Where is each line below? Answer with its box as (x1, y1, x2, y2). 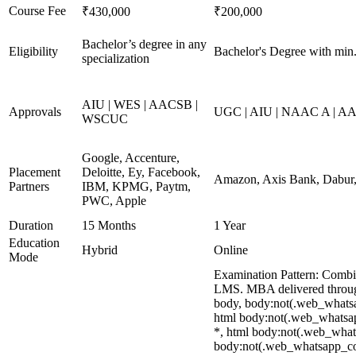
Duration (9, 219, 53, 232)
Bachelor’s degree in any (82, 37, 207, 51)
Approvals (9, 105, 61, 118)
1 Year (214, 219, 246, 232)
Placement (9, 165, 60, 179)
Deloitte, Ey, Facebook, (82, 165, 200, 179)
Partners (9, 180, 49, 193)
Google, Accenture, (82, 151, 180, 164)
